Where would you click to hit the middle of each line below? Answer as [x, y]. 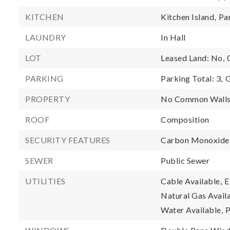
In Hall [173, 37]
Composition [185, 119]
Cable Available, [191, 181]
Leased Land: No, [193, 58]
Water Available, [192, 210]
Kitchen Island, [188, 17]
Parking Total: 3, [192, 78]
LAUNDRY [46, 37]
